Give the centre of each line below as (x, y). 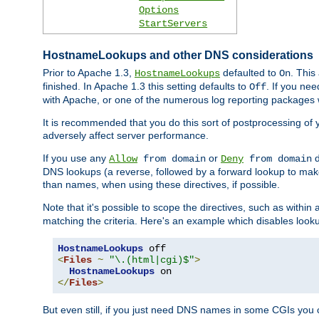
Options (159, 10)
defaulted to (250, 73)
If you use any (76, 158)
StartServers (173, 24)
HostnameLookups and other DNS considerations (178, 55)
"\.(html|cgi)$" (152, 260)
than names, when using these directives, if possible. (161, 185)
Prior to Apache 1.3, (89, 73)
